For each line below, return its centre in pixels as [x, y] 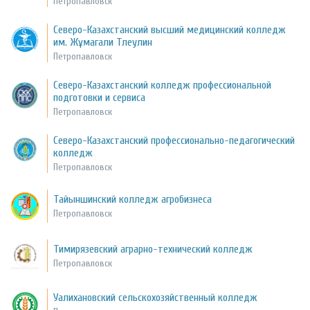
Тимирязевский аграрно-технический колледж [153, 249]
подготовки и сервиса [100, 98]
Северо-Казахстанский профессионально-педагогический [174, 141]
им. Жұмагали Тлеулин [103, 43]
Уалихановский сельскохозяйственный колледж [156, 298]
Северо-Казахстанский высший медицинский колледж [170, 30]
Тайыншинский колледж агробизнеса [133, 200]
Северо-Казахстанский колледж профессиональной [163, 85]
